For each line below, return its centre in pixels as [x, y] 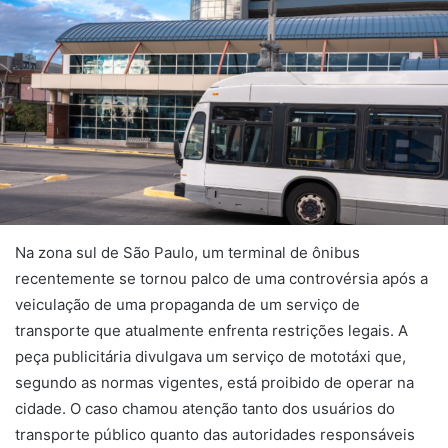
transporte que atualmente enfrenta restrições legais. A [211, 330]
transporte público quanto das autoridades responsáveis [215, 434]
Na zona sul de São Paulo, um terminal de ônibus [187, 252]
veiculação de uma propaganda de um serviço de [187, 304]
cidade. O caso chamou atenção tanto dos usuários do [205, 408]
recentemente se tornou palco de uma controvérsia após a [221, 278]
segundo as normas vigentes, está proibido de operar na [214, 382]
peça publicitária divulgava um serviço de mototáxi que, [210, 356]
